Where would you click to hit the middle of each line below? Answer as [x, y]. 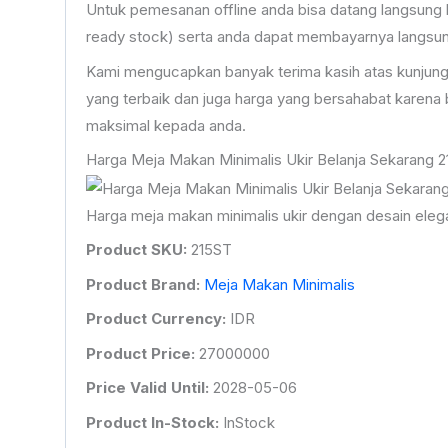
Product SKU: [138, 250]
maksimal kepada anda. [165, 125]
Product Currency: [157, 319]
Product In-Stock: [154, 422]
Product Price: [142, 353]
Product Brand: [144, 284]
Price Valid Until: [149, 388]
